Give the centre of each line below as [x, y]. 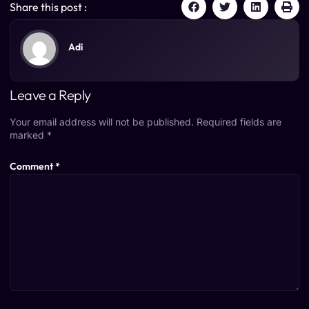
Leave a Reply [50, 95]
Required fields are [239, 122]
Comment [32, 166]
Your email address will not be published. [102, 122]
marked [28, 135]
